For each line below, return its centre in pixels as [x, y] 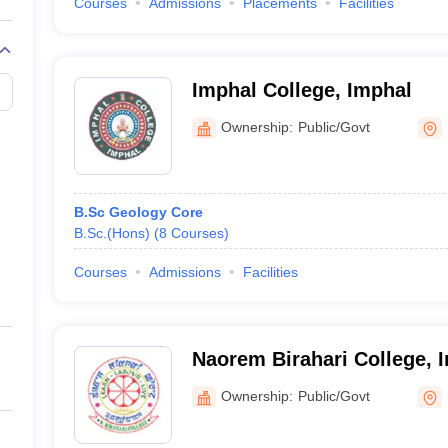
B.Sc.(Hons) [111, 233]
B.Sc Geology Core [138, 212]
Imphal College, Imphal [301, 90]
